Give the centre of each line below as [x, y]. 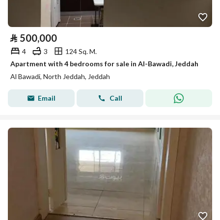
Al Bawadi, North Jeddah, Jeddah [60, 76]
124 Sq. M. [81, 51]
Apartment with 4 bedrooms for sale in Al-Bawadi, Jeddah [104, 64]
